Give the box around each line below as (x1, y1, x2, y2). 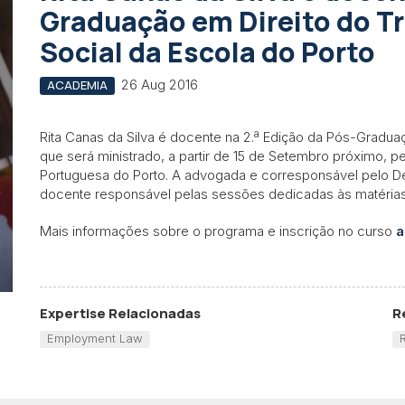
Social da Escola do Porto (40, 33, 375, 71)
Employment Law (46, 331, 143, 346)
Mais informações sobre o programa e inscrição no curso (40, 221, 396, 240)
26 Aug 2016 (120, 76, 198, 93)
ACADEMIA (46, 77, 108, 93)
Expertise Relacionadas (40, 304, 201, 324)
